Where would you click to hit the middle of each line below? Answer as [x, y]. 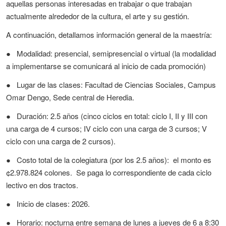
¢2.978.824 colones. [39, 172]
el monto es [192, 160]
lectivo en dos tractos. [42, 185]
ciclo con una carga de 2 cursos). [61, 141]
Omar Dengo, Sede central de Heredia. [70, 97]
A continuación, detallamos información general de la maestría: [109, 35]
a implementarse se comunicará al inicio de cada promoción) [106, 66]
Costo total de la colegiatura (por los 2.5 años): [93, 160]
